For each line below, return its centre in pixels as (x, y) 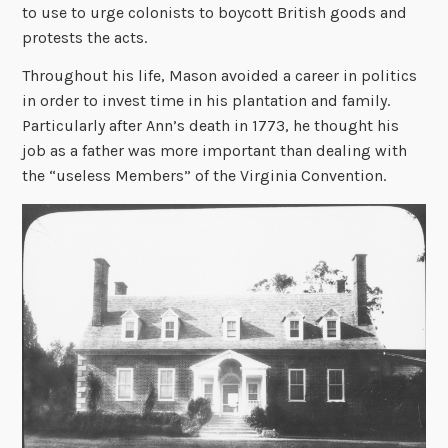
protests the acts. (85, 37)
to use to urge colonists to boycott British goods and (215, 12)
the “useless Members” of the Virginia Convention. (204, 175)
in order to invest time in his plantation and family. (206, 100)
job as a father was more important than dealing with (215, 150)
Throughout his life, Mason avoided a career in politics (220, 75)
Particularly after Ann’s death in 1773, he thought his (211, 125)
